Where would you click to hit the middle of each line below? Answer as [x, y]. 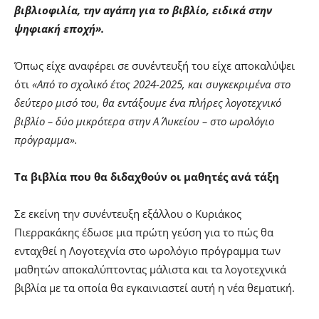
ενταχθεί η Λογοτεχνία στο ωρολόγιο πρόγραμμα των [147, 250]
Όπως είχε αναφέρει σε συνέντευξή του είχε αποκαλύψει [155, 65]
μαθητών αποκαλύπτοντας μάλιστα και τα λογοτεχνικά [150, 269]
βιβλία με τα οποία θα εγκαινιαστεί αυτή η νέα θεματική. [155, 287]
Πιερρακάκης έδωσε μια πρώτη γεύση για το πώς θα [144, 232]
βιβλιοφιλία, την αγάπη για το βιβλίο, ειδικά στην [143, 10]
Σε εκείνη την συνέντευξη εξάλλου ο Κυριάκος [128, 213]
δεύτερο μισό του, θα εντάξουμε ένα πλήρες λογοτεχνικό [148, 102]
